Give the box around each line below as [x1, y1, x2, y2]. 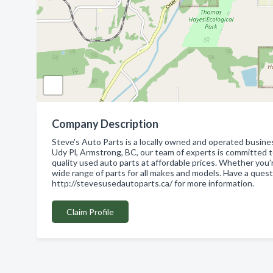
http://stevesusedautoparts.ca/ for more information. [52, 178, 254, 188]
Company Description [52, 117, 158, 130]
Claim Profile [66, 207, 114, 217]
